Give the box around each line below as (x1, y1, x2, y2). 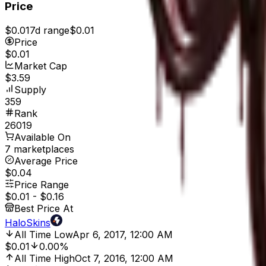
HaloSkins (5, 217, 50, 229)
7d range (30, 24, 69, 37)
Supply (14, 84, 46, 96)
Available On (14, 131, 71, 144)
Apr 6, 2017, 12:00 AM (72, 229, 173, 241)
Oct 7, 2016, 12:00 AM (75, 252, 173, 265)
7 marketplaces (5, 143, 74, 156)
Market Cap (14, 60, 67, 72)
